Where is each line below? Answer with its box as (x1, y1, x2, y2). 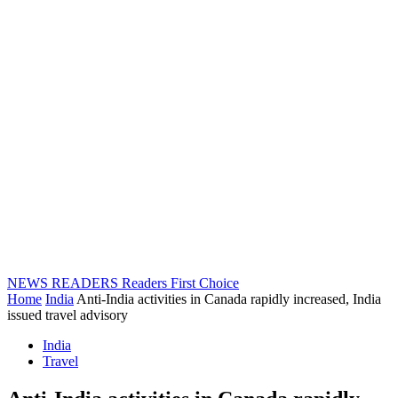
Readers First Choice (122, 275, 239, 291)
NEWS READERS (7, 275, 118, 291)
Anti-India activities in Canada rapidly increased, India (76, 291, 381, 306)
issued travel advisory (7, 307, 128, 322)
